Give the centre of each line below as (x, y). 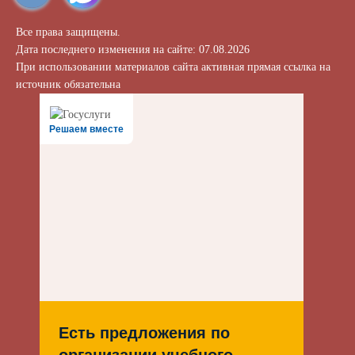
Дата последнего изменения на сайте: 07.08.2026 (133, 50)
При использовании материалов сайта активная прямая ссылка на (173, 67)
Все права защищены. (68, 32)
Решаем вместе (86, 129)
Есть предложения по (144, 333)
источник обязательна (68, 84)
